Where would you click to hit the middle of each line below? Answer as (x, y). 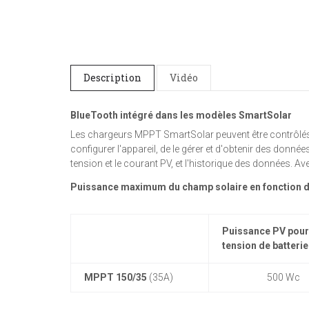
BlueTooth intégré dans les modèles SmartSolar (181, 115)
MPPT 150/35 (116, 277)
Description (112, 78)
